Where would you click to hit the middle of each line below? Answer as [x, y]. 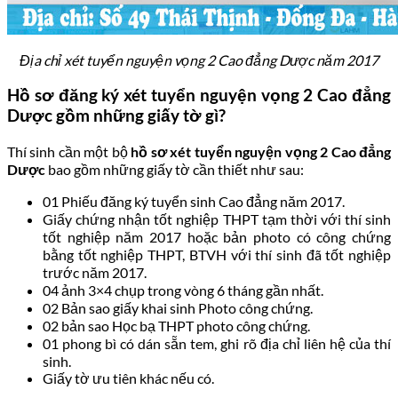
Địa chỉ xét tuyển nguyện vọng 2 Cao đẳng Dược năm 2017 [199, 60]
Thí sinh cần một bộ [69, 152]
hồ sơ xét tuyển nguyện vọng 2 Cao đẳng [261, 152]
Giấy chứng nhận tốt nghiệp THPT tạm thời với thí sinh [217, 219]
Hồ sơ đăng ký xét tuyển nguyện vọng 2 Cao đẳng [199, 96]
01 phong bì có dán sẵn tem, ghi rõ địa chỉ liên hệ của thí [217, 344]
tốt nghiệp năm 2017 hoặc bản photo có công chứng [217, 237]
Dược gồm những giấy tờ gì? [116, 116]
